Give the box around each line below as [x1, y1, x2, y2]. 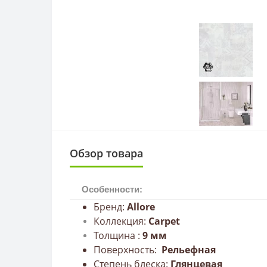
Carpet [148, 214, 180, 228]
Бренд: [94, 200, 127, 213]
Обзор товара [70, 145, 143, 160]
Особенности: [82, 184, 142, 194]
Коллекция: [94, 214, 148, 228]
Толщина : [94, 228, 142, 242]
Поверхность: [94, 243, 159, 256]
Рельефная [159, 243, 216, 256]
